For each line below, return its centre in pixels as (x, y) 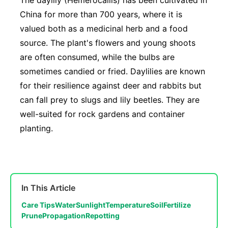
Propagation (64, 216)
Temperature (128, 205)
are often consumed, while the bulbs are (97, 57)
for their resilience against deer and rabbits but (111, 86)
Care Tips (38, 205)
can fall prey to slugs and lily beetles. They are (110, 100)
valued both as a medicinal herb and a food (104, 29)
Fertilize (177, 205)
